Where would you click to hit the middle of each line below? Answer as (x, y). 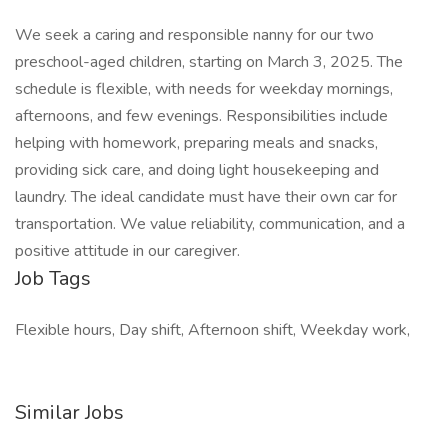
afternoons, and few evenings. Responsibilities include (201, 116)
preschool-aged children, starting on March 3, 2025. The (209, 62)
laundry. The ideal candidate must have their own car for (206, 197)
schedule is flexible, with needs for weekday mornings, (204, 89)
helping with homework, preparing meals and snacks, (196, 143)
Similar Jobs (69, 412)
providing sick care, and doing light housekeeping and (197, 170)
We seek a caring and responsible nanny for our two (194, 35)
